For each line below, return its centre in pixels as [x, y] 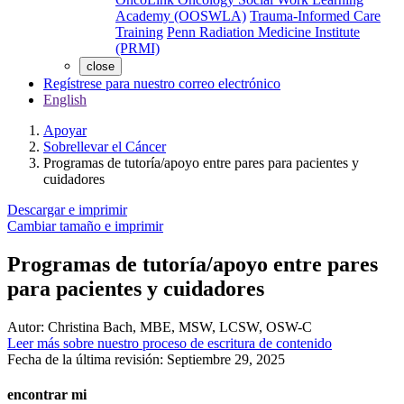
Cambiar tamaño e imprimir [85, 226]
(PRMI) [138, 48]
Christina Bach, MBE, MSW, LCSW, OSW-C [178, 326]
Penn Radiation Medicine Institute [263, 32]
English [65, 100]
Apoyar [65, 130]
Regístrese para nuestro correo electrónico [162, 83]
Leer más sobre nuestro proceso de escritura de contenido [170, 343]
